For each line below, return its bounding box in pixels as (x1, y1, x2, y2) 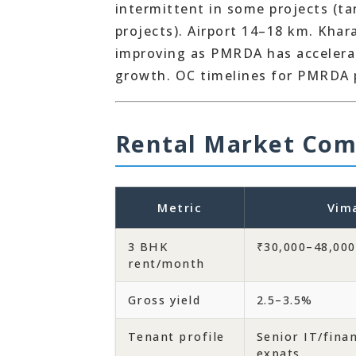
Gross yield (127, 292, 200, 308)
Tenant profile (127, 329, 225, 344)
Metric (157, 200, 202, 215)
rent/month (127, 256, 205, 271)
